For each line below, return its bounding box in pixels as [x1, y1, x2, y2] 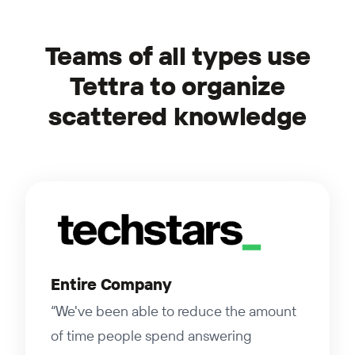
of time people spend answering [51, 326, 252, 345]
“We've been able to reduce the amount [51, 302, 296, 320]
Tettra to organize [70, 70, 285, 102]
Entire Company [51, 274, 172, 295]
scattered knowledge [48, 100, 307, 132]
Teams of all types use [44, 40, 311, 72]
